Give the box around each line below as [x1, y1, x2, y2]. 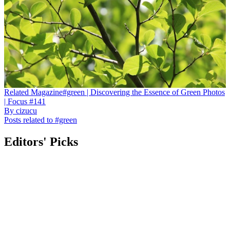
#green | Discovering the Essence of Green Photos [63, 88, 225, 97]
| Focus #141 [4, 97, 46, 106]
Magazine [31, 88, 63, 97]
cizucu [16, 106, 37, 116]
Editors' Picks [4, 135, 78, 149]
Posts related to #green [4, 116, 77, 125]
